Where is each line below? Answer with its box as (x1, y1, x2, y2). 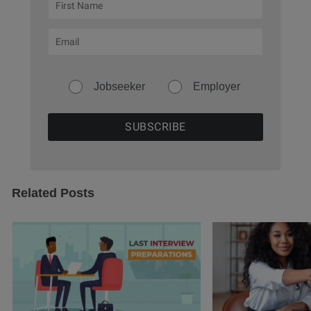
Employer (192, 80, 240, 92)
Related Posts (12, 185, 94, 200)
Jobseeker (94, 80, 146, 92)
